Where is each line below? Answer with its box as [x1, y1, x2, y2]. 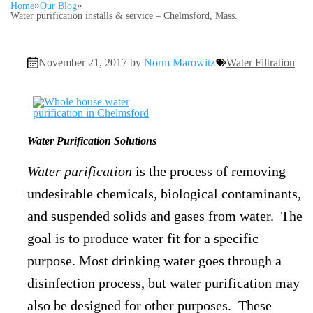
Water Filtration [226, 57, 295, 68]
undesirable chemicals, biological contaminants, [27, 186, 301, 201]
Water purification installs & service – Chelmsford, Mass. [10, 10, 238, 21]
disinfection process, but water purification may [27, 275, 300, 291]
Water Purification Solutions [27, 135, 156, 147]
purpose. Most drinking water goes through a [27, 253, 282, 268]
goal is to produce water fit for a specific [27, 231, 259, 246]
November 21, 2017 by [38, 57, 144, 68]
